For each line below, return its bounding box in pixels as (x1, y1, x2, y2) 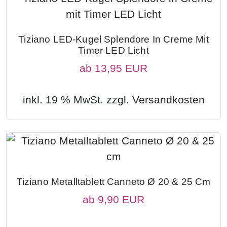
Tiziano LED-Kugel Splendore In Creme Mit (18, 34, 209, 45)
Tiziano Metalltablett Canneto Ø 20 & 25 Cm (16, 176, 211, 187)
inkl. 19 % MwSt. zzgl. (22, 94, 132, 106)
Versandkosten (132, 94, 205, 106)
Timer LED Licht (78, 45, 149, 56)
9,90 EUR (98, 194, 144, 206)
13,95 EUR (95, 62, 147, 74)
